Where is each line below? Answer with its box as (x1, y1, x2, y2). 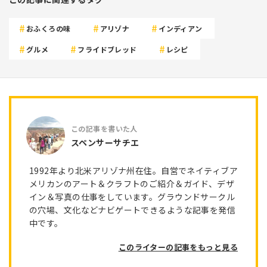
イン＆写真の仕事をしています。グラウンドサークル (29, 191, 235, 203)
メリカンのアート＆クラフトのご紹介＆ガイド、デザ (29, 178, 235, 190)
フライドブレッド (77, 44, 137, 55)
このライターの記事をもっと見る (118, 241, 238, 253)
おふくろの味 (26, 23, 71, 34)
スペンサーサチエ (71, 136, 139, 148)
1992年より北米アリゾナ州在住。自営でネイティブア (29, 164, 238, 177)
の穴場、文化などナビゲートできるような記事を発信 (29, 204, 236, 216)
